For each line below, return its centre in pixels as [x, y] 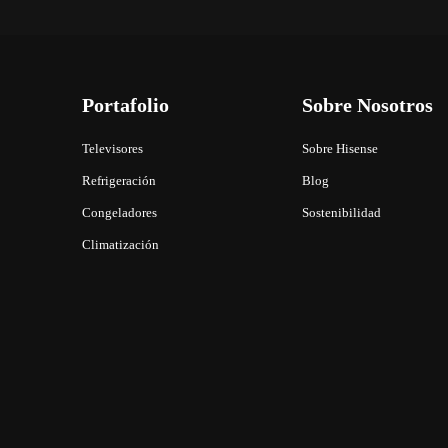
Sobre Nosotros [367, 105]
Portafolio [125, 105]
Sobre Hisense [340, 149]
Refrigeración [119, 181]
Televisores [112, 149]
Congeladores [119, 213]
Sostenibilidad [341, 213]
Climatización [120, 245]
